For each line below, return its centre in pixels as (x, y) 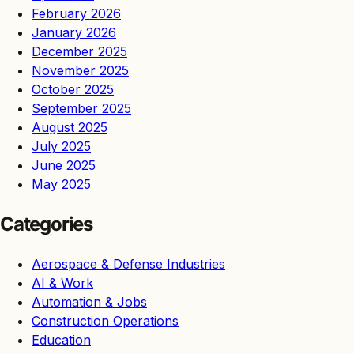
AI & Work (62, 282)
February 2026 (76, 13)
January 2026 (74, 32)
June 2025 (64, 165)
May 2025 (61, 184)
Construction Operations (105, 320)
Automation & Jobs (89, 301)
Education (61, 339)
